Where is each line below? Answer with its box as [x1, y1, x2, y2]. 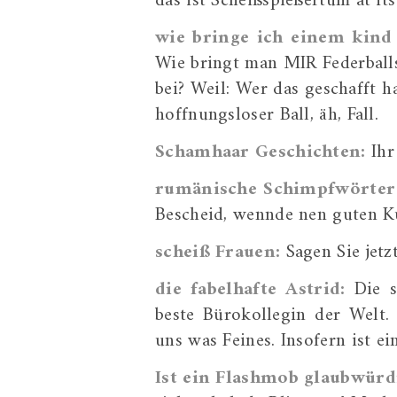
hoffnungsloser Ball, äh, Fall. [155, 98, 379, 131]
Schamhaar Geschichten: [155, 136, 366, 168]
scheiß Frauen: [155, 236, 281, 269]
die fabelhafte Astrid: [155, 273, 346, 306]
